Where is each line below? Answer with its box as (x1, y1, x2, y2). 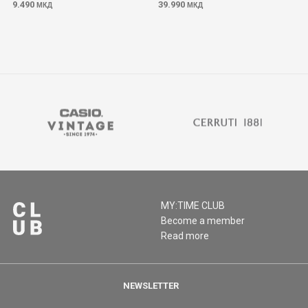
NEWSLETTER (122, 280, 179, 291)
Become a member (161, 215, 245, 226)
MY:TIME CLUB (161, 200, 225, 211)
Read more (161, 230, 209, 241)
